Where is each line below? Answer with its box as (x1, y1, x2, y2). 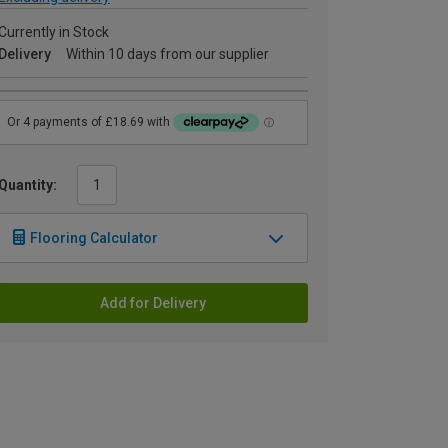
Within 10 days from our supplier (66, 46, 269, 62)
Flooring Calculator (30, 229, 158, 246)
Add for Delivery (100, 294, 206, 311)
